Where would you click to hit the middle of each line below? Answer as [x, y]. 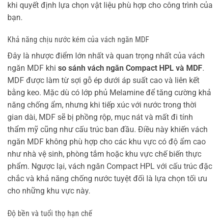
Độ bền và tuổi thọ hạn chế [50, 214]
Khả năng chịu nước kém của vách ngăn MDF [78, 40]
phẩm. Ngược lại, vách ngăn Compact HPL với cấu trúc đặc [110, 166]
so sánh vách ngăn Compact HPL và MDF [130, 68]
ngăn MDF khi [33, 68]
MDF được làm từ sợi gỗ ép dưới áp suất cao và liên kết [103, 81]
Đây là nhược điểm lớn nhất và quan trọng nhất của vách [106, 56]
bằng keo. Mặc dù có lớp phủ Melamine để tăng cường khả [109, 93]
